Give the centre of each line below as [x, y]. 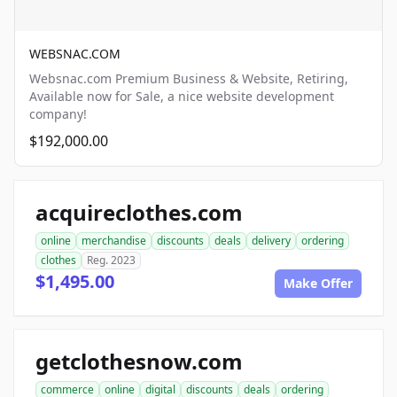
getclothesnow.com [139, 362]
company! [58, 114]
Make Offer [318, 284]
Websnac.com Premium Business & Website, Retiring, [189, 79]
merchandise [114, 241]
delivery [271, 241]
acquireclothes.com [139, 213]
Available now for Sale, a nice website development [182, 97]
